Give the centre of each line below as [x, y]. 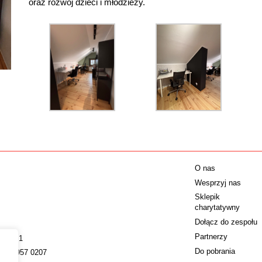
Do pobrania [215, 251]
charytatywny [218, 208]
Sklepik [208, 197]
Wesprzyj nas [218, 182]
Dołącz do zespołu [226, 222]
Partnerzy [211, 236]
